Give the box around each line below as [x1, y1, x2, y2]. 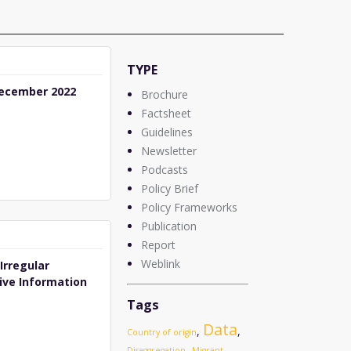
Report [140, 237, 175, 252]
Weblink [140, 256, 180, 271]
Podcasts [140, 162, 188, 177]
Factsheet [140, 106, 191, 121]
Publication [140, 219, 197, 233]
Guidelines [140, 125, 193, 139]
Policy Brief [140, 181, 198, 196]
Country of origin [126, 327, 197, 338]
